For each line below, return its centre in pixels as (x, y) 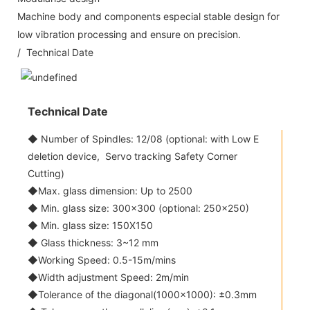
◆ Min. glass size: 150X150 (90, 225)
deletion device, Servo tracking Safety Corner (133, 156)
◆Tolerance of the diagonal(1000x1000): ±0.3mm (142, 294)
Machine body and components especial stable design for (148, 16)
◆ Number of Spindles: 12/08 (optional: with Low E (143, 138)
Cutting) (46, 173)
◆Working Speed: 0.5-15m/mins (102, 259)
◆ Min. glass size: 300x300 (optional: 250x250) (138, 208)
